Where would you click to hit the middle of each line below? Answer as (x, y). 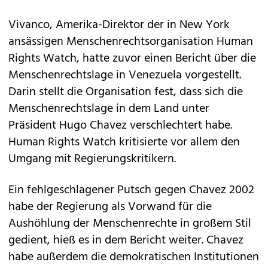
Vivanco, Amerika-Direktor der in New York (119, 25)
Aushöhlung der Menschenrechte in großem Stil (130, 223)
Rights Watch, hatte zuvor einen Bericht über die (132, 58)
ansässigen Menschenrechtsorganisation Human (131, 42)
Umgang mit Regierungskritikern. (92, 159)
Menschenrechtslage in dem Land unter (109, 109)
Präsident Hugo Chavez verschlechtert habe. (120, 125)
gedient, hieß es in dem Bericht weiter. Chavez (126, 240)
